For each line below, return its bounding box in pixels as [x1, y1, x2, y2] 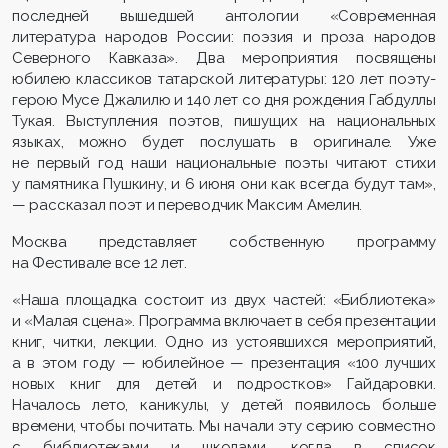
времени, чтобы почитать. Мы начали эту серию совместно [12, 417, 436, 436]
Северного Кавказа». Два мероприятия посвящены [12, 49, 436, 68]
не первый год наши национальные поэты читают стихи [12, 154, 436, 173]
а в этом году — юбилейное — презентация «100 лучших [12, 354, 436, 373]
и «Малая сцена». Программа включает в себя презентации [12, 312, 436, 331]
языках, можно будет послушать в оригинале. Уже [12, 133, 436, 152]
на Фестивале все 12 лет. [12, 254, 187, 273]
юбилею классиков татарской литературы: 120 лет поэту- [12, 70, 436, 89]
